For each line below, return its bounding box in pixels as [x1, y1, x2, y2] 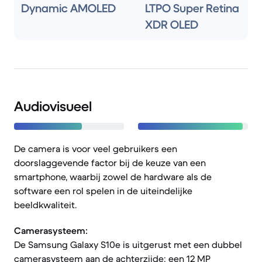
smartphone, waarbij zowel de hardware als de [14, 171, 212, 182]
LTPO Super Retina [145, 1, 239, 16]
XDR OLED [145, 18, 198, 32]
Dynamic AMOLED [21, 1, 116, 16]
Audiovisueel [14, 98, 92, 115]
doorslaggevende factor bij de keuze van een [14, 157, 206, 168]
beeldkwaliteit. [14, 199, 77, 211]
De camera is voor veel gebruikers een [14, 143, 177, 154]
